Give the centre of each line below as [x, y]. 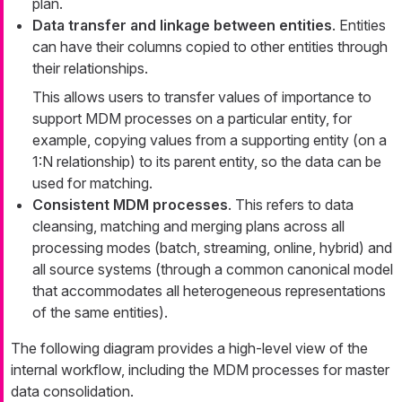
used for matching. [92, 184]
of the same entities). [100, 313]
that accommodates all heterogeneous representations [209, 291]
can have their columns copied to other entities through [210, 47]
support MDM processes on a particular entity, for [192, 119]
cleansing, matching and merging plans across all [188, 227]
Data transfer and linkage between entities [182, 26]
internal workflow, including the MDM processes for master [200, 370]
